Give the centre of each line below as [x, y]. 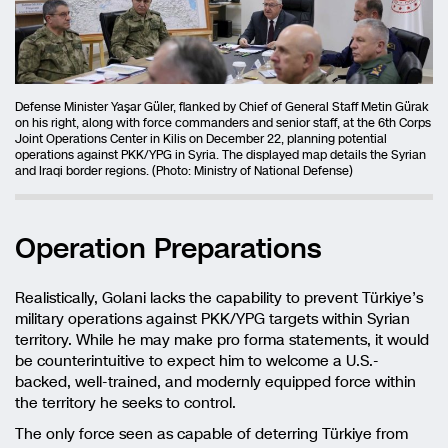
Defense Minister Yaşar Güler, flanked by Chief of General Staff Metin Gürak [222, 106]
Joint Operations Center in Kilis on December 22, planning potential [201, 138]
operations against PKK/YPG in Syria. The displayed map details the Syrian [220, 154]
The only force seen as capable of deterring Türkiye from [211, 433]
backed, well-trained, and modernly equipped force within [215, 381]
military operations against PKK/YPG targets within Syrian [212, 318]
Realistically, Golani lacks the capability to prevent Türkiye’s [219, 297]
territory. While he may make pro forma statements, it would [222, 339]
